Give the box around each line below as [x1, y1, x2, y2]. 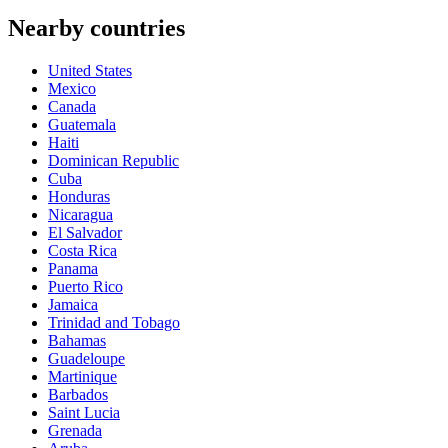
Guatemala [48, 116, 116, 134]
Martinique [48, 368, 117, 386]
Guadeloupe [48, 350, 125, 368]
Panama [48, 260, 98, 278]
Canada [48, 98, 96, 116]
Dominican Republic [48, 152, 179, 170]
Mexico [48, 80, 96, 98]
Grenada [48, 422, 102, 440]
